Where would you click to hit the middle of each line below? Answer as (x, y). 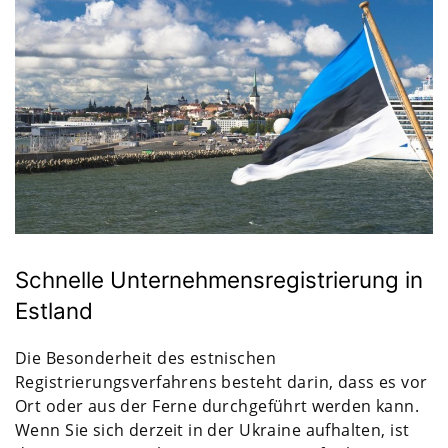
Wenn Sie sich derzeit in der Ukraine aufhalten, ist (212, 429)
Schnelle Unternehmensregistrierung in (219, 279)
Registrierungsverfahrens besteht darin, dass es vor (221, 381)
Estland (54, 310)
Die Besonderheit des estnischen (146, 357)
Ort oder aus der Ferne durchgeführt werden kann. (217, 405)
